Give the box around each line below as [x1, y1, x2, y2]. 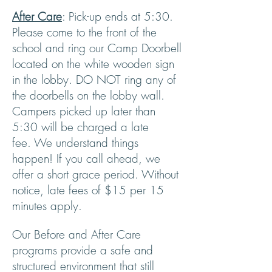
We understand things [34, 135, 138, 151]
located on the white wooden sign [12, 56, 174, 72]
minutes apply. [12, 198, 82, 214]
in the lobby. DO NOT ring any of [12, 72, 176, 87]
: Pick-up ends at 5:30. [62, 8, 173, 24]
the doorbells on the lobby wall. [12, 87, 165, 103]
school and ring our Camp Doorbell [12, 40, 182, 56]
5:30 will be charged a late [12, 119, 149, 135]
